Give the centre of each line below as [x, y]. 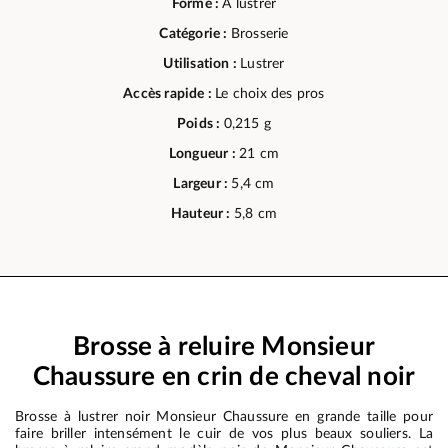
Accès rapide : [169, 93]
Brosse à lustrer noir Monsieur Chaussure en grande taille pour [224, 416]
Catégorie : [195, 33]
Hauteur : [202, 213]
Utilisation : [202, 63]
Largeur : [202, 183]
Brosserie [259, 33]
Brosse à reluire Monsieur [224, 346]
